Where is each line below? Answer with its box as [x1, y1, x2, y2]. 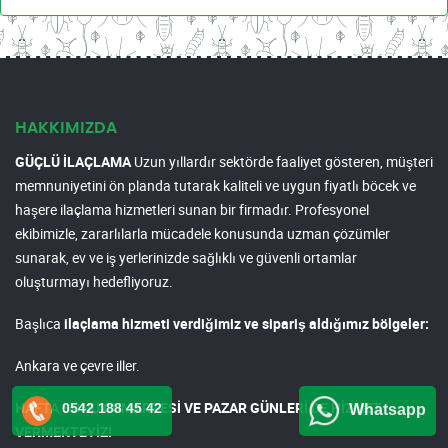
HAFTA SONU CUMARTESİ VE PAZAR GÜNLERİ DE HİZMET [15, 398, 382, 418]
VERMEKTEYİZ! [15, 422, 112, 442]
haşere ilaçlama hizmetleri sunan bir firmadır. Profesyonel [15, 200, 369, 220]
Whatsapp [349, 401, 426, 418]
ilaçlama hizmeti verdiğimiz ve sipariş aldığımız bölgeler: [64, 314, 429, 334]
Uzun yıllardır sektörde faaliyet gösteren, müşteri [131, 152, 433, 172]
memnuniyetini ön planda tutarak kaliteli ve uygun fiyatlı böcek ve [15, 176, 416, 196]
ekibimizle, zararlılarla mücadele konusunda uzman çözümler [15, 224, 390, 244]
